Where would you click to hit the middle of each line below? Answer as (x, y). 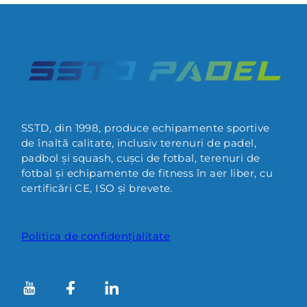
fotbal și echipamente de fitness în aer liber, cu (147, 173)
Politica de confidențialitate (96, 236)
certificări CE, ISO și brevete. (97, 188)
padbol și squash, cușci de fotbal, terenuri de (141, 158)
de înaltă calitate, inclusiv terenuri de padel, (139, 143)
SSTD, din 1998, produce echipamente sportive (146, 127)
